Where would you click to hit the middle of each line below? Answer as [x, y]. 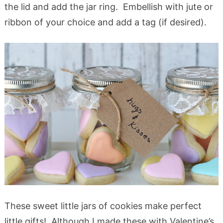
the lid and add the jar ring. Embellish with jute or [109, 6]
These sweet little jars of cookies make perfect [103, 206]
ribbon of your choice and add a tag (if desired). [105, 22]
